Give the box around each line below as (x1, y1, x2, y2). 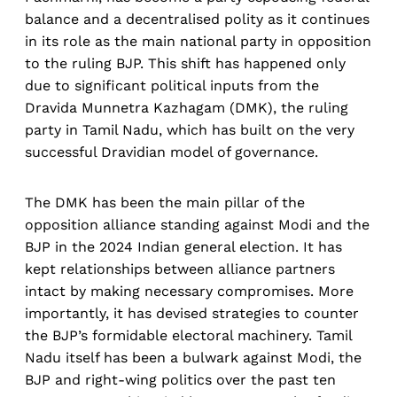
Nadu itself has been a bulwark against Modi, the (25, 349, 362, 367)
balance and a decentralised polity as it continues (25, 11, 370, 28)
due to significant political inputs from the (25, 77, 319, 95)
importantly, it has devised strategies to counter (25, 305, 359, 323)
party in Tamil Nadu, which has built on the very (25, 121, 354, 139)
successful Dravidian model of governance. (25, 144, 318, 161)
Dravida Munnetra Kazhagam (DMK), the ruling (25, 99, 348, 117)
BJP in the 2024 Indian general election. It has (25, 238, 342, 256)
